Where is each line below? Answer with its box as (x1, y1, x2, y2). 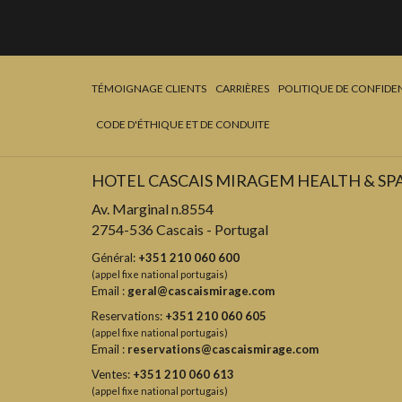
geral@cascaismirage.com (127, 284, 275, 298)
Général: (92, 250, 138, 265)
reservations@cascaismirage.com (127, 342, 319, 356)
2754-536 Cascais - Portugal (92, 221, 268, 238)
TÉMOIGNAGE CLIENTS (92, 82, 206, 95)
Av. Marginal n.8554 (92, 200, 219, 217)
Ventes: (92, 367, 133, 381)
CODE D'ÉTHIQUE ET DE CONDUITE (96, 118, 270, 131)
